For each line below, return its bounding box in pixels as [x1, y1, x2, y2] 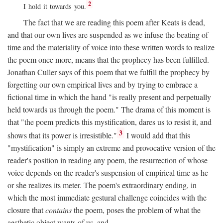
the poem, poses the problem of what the [72, 205, 201, 216]
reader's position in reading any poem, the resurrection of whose [7, 155, 208, 166]
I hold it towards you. [23, 1, 86, 11]
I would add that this [124, 130, 191, 141]
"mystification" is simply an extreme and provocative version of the [7, 142, 216, 153]
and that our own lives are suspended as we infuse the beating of [7, 29, 208, 40]
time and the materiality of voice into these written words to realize [7, 41, 215, 52]
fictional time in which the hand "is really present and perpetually [7, 91, 211, 102]
